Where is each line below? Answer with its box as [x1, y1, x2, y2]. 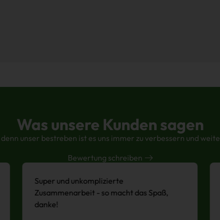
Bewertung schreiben [67, 153, 142, 163]
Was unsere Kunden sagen [16, 114, 204, 134]
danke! [34, 199, 58, 210]
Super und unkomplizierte [34, 176, 124, 186]
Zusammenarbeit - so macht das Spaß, [34, 188, 168, 198]
